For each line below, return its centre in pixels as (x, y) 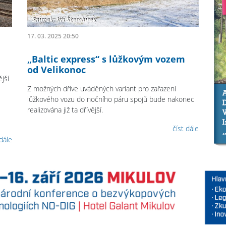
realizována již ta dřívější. (65, 110)
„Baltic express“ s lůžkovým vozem (106, 59)
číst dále (185, 129)
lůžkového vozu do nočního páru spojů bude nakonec (111, 99)
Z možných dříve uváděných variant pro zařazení (102, 89)
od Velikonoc (57, 70)
